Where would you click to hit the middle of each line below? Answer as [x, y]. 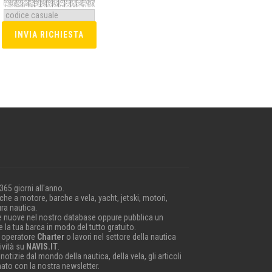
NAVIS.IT [42, 246]
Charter [50, 236]
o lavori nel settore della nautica [120, 236]
